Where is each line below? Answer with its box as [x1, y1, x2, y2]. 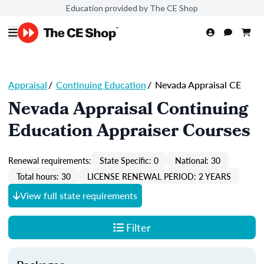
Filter [126, 220, 151, 235]
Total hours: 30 [16, 170, 71, 182]
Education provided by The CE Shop [66, 2, 198, 13]
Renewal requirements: [8, 154, 91, 166]
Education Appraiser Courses [8, 118, 250, 147]
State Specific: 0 [100, 154, 159, 166]
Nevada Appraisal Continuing [8, 96, 248, 126]
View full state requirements [20, 189, 137, 202]
